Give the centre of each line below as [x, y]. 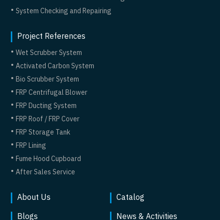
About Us [34, 198]
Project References [52, 37]
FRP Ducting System [46, 106]
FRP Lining [31, 146]
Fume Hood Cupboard [49, 159]
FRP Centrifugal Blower [52, 93]
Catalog [130, 198]
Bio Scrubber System [48, 80]
